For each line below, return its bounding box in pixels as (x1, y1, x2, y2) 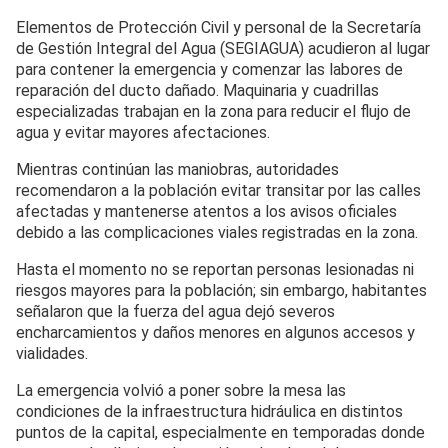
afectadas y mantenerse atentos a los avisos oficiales (16, 202, 397, 222)
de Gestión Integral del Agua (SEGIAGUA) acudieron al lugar (16, 39, 430, 59)
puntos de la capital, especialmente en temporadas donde (16, 423, 425, 443)
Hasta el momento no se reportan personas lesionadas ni (16, 260, 414, 280)
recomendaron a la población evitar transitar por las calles (16, 181, 421, 201)
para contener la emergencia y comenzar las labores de (16, 60, 403, 80)
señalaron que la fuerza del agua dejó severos (16, 302, 335, 322)
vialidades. (16, 344, 88, 364)
